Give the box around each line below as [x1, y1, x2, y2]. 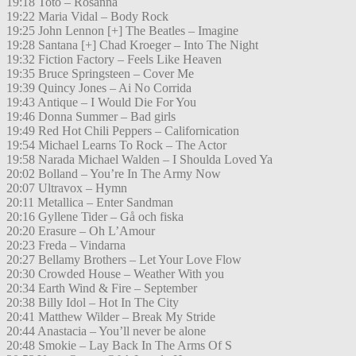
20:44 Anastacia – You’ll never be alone [6, 324, 206, 339]
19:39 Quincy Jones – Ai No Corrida [6, 81, 192, 95]
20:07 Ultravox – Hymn [6, 181, 127, 195]
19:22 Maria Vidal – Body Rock [6, 10, 168, 24]
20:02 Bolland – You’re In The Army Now [6, 167, 221, 181]
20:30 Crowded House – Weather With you [6, 267, 224, 281]
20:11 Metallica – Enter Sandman [6, 195, 173, 210]
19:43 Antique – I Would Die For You [6, 95, 196, 110]
